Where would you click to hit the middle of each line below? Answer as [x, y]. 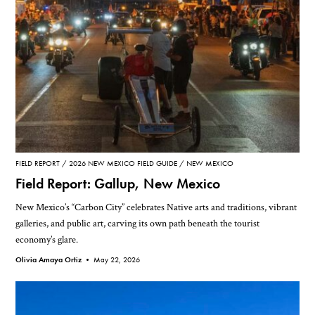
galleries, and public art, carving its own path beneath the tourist [138, 223]
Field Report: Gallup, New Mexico [118, 184]
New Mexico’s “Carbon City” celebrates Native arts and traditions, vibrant [156, 207]
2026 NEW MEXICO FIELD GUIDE [123, 163]
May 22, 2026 [117, 259]
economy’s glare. [47, 239]
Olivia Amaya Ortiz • [55, 259]
